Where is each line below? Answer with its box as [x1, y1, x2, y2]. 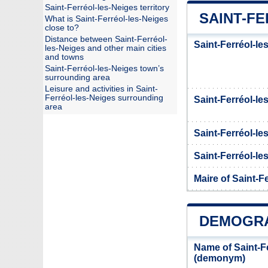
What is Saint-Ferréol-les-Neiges [45, 14, 168, 23]
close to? [45, 23, 79, 32]
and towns [45, 53, 84, 62]
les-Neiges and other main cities [45, 44, 166, 53]
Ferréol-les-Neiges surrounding [45, 93, 163, 102]
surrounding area [45, 73, 110, 82]
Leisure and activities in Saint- [45, 84, 158, 93]
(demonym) [194, 253, 245, 263]
